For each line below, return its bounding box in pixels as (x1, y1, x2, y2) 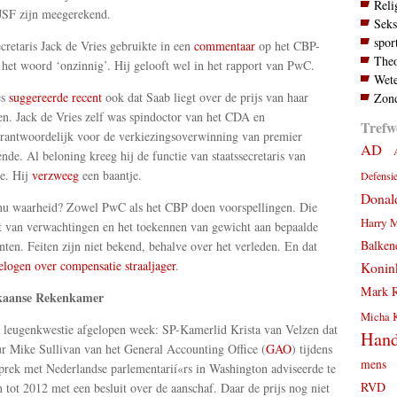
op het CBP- (254, 37, 320, 55)
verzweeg (31, 167, 79, 184)
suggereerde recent (8, 89, 102, 106)
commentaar (193, 37, 255, 55)
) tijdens (291, 340, 332, 358)
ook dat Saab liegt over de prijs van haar (101, 89, 308, 106)
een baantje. (78, 167, 142, 184)
